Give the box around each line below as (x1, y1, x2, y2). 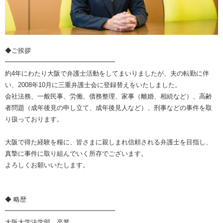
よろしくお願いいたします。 (5, 161, 89, 169)
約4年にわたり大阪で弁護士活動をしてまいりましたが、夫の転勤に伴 (5, 70, 209, 78)
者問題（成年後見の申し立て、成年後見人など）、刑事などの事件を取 (5, 104, 212, 112)
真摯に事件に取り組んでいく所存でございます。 (5, 150, 147, 158)
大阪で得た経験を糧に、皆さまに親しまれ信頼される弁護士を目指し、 (5, 138, 212, 146)
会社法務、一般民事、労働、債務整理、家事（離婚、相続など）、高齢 (5, 93, 212, 101)
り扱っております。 (5, 115, 63, 123)
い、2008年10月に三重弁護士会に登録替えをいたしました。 (5, 81, 181, 89)
